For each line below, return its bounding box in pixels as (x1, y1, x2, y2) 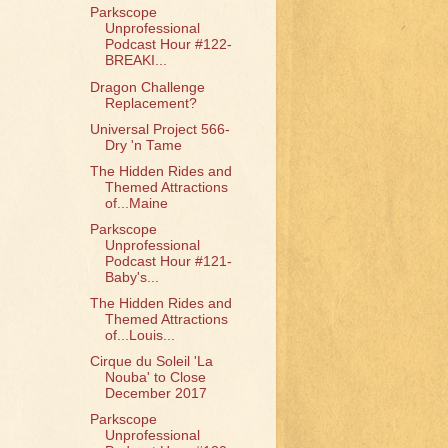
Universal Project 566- (89, 121, 230, 137)
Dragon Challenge (89, 79, 205, 95)
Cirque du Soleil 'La (89, 354, 213, 370)
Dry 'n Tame (104, 137, 182, 153)
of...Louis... (104, 328, 175, 343)
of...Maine (104, 195, 168, 211)
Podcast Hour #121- (104, 253, 232, 269)
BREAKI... (104, 53, 167, 69)
